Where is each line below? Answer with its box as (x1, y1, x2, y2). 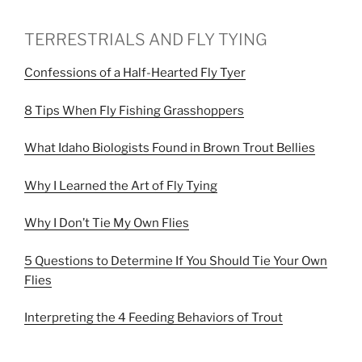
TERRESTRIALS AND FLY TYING (24, 30, 267, 49)
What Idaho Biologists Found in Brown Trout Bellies (24, 141, 315, 155)
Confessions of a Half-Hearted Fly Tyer (24, 65, 246, 80)
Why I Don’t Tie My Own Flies (24, 216, 189, 230)
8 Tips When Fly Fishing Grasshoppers (24, 103, 244, 118)
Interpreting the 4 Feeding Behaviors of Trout (24, 310, 283, 325)
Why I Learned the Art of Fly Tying (24, 178, 217, 193)
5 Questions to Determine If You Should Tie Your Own (24, 253, 327, 268)
